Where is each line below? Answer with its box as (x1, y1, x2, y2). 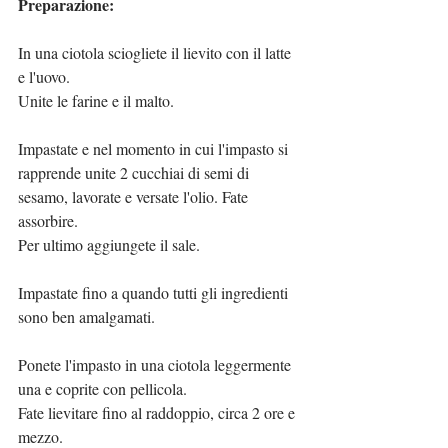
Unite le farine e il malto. (18, 89, 174, 111)
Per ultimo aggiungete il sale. (18, 233, 200, 255)
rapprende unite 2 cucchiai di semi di (18, 161, 253, 183)
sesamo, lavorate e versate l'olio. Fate (18, 185, 252, 207)
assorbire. (18, 209, 78, 231)
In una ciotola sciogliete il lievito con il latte (18, 41, 295, 63)
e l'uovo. (18, 65, 70, 87)
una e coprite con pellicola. (18, 377, 187, 399)
